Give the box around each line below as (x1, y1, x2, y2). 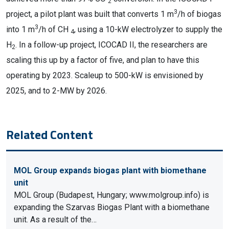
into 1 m (6, 25, 35, 34)
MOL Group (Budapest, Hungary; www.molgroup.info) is (14, 190, 209, 200)
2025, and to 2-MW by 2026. (6, 86, 107, 96)
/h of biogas (177, 9, 221, 19)
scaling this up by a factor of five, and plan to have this (6, 55, 199, 65)
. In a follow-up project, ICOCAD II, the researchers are (15, 40, 208, 50)
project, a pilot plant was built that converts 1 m (6, 9, 174, 19)
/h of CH (38, 25, 71, 34)
